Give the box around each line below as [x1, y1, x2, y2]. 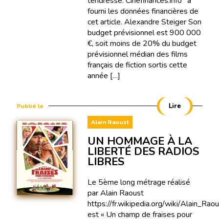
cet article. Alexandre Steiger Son [87, 16, 201, 27]
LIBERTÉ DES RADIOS [87, 144, 199, 159]
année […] [87, 70, 120, 81]
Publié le [16, 102, 44, 110]
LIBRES [87, 154, 124, 169]
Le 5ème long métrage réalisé [87, 176, 190, 188]
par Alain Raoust [87, 187, 144, 198]
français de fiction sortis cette [87, 59, 187, 70]
